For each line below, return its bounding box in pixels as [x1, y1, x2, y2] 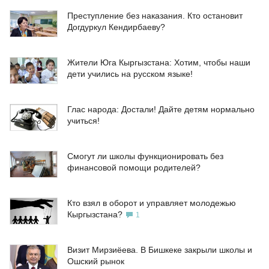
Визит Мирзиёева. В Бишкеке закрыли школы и [67, 245, 252, 255]
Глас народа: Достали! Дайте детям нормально [67, 104, 255, 115]
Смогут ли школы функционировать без [67, 151, 223, 162]
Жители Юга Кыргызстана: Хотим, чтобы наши [67, 58, 250, 68]
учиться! [67, 116, 100, 126]
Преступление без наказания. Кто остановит [67, 11, 243, 21]
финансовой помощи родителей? [67, 163, 201, 173]
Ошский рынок [67, 256, 124, 267]
